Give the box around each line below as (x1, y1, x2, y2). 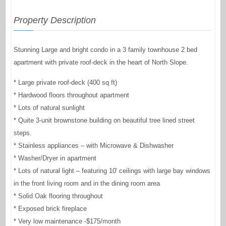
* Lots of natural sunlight (13, 104, 85, 112)
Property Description (13, 15, 96, 26)
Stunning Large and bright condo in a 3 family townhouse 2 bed (13, 46, 197, 54)
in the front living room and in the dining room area (13, 180, 160, 188)
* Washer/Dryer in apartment (13, 154, 96, 162)
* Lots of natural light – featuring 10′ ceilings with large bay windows (13, 167, 210, 175)
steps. (13, 129, 32, 137)
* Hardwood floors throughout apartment (13, 91, 129, 99)
